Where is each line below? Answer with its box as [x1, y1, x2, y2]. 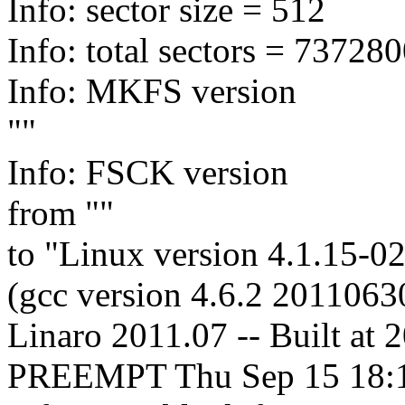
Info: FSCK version [7, 153, 288, 193]
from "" [7, 193, 114, 233]
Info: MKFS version [7, 71, 297, 111]
